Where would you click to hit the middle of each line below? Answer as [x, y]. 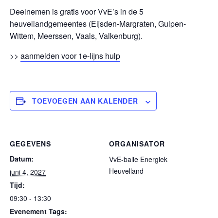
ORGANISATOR [137, 144]
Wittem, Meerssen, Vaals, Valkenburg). [76, 36]
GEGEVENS [30, 144]
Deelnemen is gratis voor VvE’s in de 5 [77, 12]
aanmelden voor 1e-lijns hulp [70, 56]
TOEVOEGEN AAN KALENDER [85, 101]
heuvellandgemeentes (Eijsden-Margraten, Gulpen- [98, 24]
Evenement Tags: [38, 211]
